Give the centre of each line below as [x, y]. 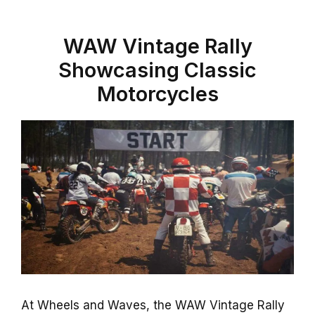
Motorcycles [157, 94]
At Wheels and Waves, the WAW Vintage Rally [153, 306]
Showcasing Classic [157, 70]
